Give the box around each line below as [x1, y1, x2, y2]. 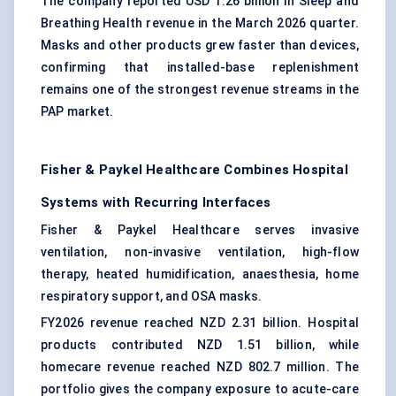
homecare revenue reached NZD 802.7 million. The [41, 360, 359, 375]
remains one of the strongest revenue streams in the [41, 82, 359, 97]
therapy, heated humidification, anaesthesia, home [41, 267, 359, 282]
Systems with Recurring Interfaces [41, 194, 271, 211]
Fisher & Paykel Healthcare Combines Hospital [41, 162, 348, 179]
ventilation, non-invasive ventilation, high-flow [41, 245, 359, 260]
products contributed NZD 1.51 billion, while [41, 338, 359, 353]
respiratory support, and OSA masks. [41, 289, 262, 304]
